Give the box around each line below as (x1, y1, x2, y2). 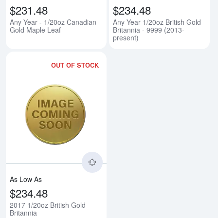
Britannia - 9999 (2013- (113, 24, 184, 35)
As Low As (10, 174, 42, 184)
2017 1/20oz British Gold (10, 200, 86, 210)
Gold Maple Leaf (10, 24, 61, 35)
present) (113, 32, 139, 42)
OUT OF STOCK (51, 60, 99, 70)
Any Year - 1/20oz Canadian (10, 17, 96, 27)
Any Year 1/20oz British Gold (113, 17, 201, 27)
